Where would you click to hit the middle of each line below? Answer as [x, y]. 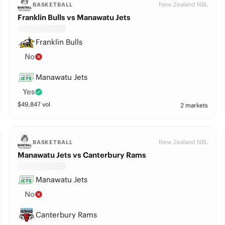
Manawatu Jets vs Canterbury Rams [82, 155]
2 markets [194, 105]
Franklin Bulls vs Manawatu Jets [74, 17]
